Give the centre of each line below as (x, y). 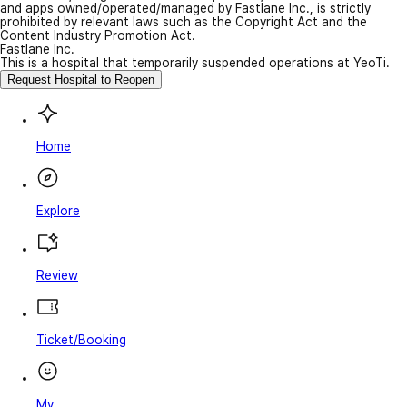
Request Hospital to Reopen (81, 80)
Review (57, 276)
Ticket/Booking (81, 340)
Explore (58, 211)
